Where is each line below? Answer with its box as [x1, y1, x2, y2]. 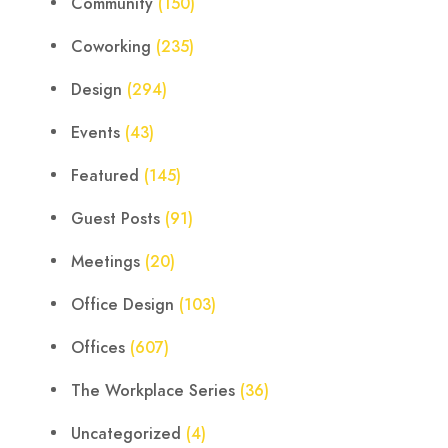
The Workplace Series [71, 380, 235, 402]
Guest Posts [71, 208, 160, 230]
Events [71, 122, 120, 144]
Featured [71, 165, 139, 187]
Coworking [71, 36, 151, 58]
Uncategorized [71, 423, 181, 445]
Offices [71, 337, 125, 359]
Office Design [71, 294, 174, 316]
